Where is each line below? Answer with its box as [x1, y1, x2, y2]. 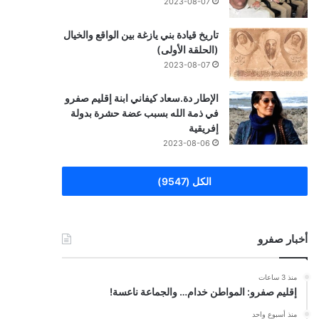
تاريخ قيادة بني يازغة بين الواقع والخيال [63, 28, 219, 41]
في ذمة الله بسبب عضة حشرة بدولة [70, 106, 219, 119]
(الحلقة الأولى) [156, 43, 219, 56]
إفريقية [188, 121, 219, 134]
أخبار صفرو [257, 231, 308, 246]
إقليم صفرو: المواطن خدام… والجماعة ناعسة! [109, 285, 297, 298]
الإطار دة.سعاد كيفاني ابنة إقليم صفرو [64, 91, 219, 104]
